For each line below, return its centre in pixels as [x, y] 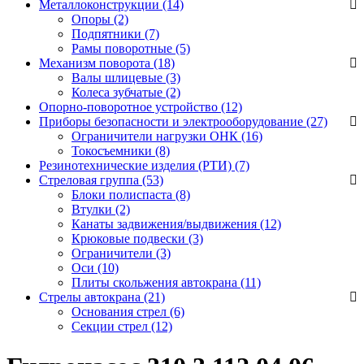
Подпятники [108, 34]
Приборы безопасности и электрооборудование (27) [183, 122]
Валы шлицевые [119, 78]
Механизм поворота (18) [107, 63]
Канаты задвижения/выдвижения [166, 224]
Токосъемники [113, 151]
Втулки [93, 210]
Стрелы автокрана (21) [102, 297]
